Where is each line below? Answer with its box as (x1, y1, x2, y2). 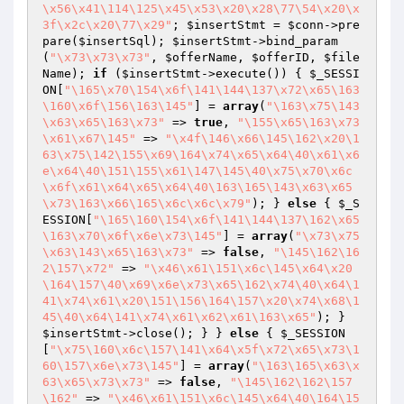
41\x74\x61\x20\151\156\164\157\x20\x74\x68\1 (42, 294, 360, 308)
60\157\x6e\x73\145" (42, 359, 179, 372)
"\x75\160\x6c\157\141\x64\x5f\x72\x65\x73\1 (50, 343, 360, 356)
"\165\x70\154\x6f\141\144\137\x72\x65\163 (64, 83, 360, 96)
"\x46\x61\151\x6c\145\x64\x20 (143, 262, 353, 275)
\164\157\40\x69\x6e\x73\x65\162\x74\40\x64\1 (42, 278, 360, 291)
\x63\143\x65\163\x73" (42, 245, 194, 259)
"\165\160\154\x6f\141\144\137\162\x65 (93, 213, 360, 226)
